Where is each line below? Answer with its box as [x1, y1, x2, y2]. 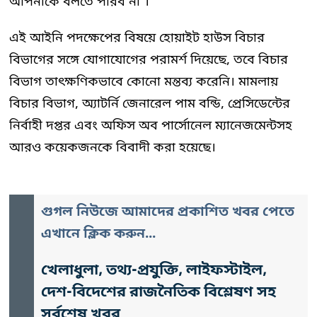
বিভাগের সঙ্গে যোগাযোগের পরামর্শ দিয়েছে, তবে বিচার [9, 51, 288, 69]
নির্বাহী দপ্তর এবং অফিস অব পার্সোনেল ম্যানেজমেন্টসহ [9, 117, 292, 134]
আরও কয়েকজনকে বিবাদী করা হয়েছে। [9, 139, 216, 156]
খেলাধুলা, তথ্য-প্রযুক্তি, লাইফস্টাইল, [41, 260, 267, 281]
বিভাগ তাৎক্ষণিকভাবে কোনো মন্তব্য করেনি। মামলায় [9, 73, 278, 91]
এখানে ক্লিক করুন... [41, 225, 156, 243]
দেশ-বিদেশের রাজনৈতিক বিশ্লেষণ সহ [41, 282, 276, 303]
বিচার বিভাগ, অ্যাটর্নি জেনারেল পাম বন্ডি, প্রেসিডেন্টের [9, 95, 290, 113]
